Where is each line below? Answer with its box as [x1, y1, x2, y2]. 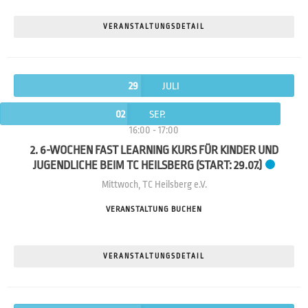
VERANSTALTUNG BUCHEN [106, 205, 202, 214]
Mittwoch [101, 179, 138, 190]
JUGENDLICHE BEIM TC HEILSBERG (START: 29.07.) [33, 159, 262, 173]
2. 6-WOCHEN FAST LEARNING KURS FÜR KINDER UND [30, 144, 278, 157]
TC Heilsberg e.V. [142, 179, 207, 190]
